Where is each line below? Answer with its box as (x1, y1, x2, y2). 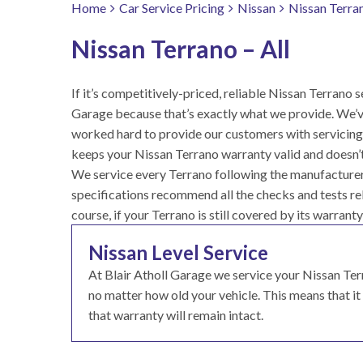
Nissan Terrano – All (71, 34, 290, 63)
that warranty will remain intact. (88, 307, 263, 322)
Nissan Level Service (88, 241, 268, 264)
